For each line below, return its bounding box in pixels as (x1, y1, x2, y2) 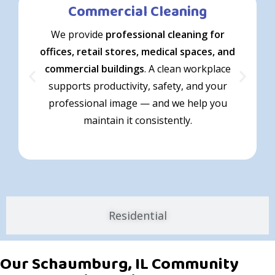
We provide (50, 28, 106, 41)
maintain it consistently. (83, 114, 192, 127)
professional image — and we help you (48, 96, 227, 110)
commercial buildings (44, 62, 144, 76)
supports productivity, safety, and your (48, 79, 227, 93)
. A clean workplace (144, 62, 231, 76)
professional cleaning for (105, 28, 225, 41)
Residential (108, 208, 167, 223)
